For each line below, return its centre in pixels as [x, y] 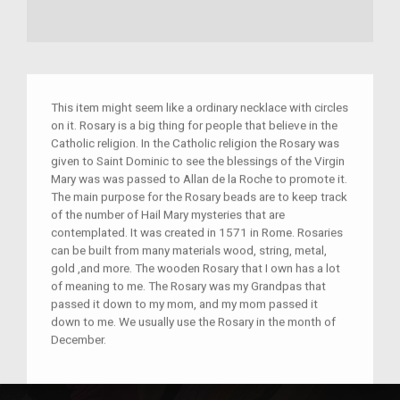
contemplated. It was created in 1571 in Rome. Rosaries [197, 233]
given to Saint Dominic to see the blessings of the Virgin [198, 161]
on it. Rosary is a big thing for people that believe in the [194, 125]
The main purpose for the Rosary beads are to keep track [199, 197]
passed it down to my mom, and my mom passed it [184, 304]
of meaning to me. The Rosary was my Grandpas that [188, 286]
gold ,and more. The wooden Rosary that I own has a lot [196, 268]
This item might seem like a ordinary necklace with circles [200, 108]
